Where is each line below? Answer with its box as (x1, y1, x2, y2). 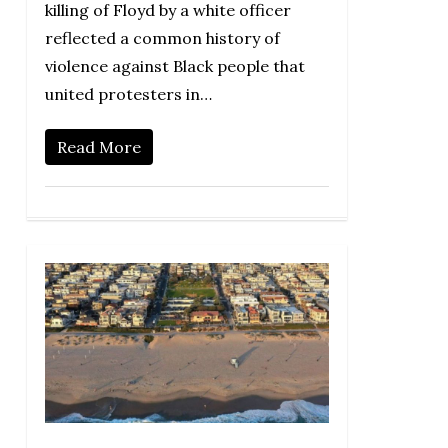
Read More (56, 137, 141, 158)
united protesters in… (44, 84, 212, 105)
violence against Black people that (44, 56, 305, 77)
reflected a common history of (44, 28, 280, 49)
